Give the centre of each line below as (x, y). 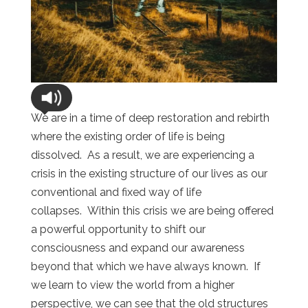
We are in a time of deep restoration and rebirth (150, 118)
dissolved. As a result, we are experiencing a (142, 155)
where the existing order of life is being (128, 136)
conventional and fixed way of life (116, 192)
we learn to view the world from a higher (132, 285)
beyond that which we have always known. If (145, 266)
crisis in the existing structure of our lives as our (149, 173)
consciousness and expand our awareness (137, 247)
